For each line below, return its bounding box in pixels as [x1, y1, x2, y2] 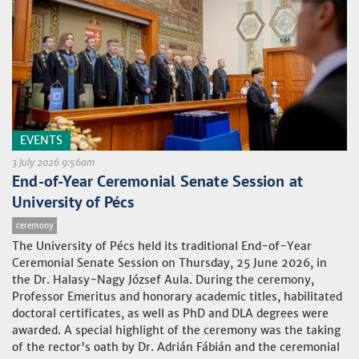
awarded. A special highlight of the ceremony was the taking [12, 323, 341, 337]
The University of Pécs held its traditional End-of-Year [12, 239, 312, 253]
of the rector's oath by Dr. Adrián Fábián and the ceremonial [12, 340, 340, 354]
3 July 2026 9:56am [12, 156, 95, 168]
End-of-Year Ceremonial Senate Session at [12, 171, 304, 192]
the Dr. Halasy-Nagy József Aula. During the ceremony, [12, 272, 314, 287]
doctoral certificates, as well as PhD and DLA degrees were [12, 306, 329, 321]
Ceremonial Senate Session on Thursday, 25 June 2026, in [12, 256, 327, 270]
